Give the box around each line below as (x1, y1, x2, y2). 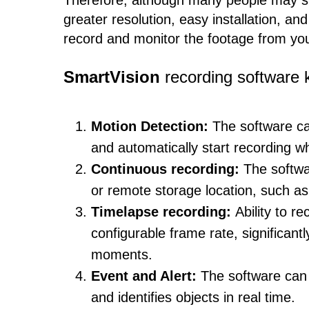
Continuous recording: (91, 161, 243, 177)
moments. (91, 247, 152, 262)
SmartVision (63, 68, 160, 86)
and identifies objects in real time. (91, 290, 295, 305)
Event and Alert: (91, 268, 197, 283)
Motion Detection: (91, 119, 208, 134)
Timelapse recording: (91, 204, 235, 219)
